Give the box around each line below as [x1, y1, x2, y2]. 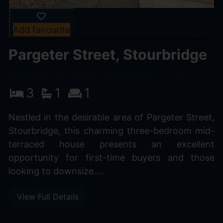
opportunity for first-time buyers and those [8, 152, 215, 163]
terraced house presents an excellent [8, 138, 215, 149]
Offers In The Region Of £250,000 [8, 69, 182, 82]
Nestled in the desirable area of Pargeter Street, [8, 111, 215, 122]
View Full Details [16, 192, 79, 202]
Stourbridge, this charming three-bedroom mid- [8, 125, 215, 136]
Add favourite [12, 24, 70, 35]
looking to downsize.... [8, 165, 104, 176]
